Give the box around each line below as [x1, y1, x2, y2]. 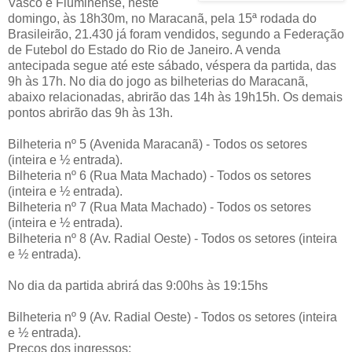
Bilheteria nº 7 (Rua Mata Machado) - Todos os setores [8, 200, 311, 214]
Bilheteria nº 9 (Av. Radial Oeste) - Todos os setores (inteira [8, 310, 337, 324]
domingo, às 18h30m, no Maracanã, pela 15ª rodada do [8, 11, 317, 25]
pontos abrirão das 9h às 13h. [8, 105, 173, 119]
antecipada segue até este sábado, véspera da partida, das [8, 58, 336, 72]
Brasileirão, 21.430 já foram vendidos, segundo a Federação [8, 27, 344, 41]
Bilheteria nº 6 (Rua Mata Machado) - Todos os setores [8, 168, 311, 182]
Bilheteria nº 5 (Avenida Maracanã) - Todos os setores [8, 137, 307, 151]
